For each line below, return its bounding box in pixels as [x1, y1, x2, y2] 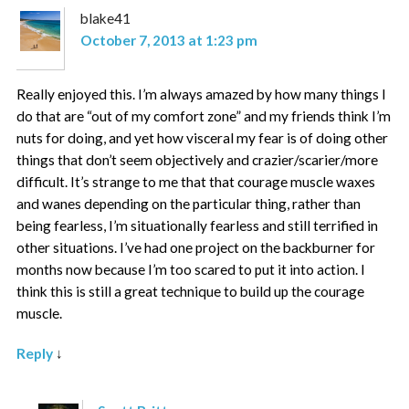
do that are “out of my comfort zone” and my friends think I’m [16, 108, 392, 125]
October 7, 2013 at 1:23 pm [79, 32, 257, 49]
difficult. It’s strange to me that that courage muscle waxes [16, 173, 376, 191]
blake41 [79, 10, 131, 27]
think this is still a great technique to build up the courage [16, 283, 365, 300]
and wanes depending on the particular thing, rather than [16, 195, 362, 213]
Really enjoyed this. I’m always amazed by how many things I [16, 86, 387, 103]
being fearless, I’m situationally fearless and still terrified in [16, 217, 379, 235]
